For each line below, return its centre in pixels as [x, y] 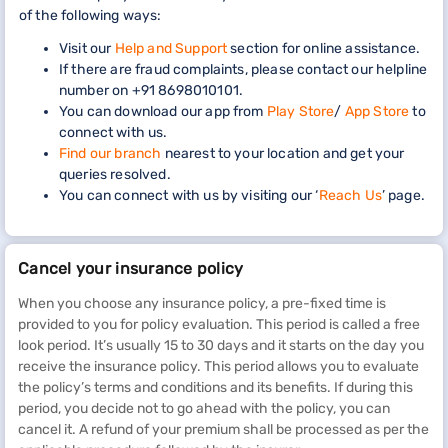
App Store [377, 111]
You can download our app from [163, 111]
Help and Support [171, 48]
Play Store [300, 111]
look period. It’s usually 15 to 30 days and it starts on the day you [221, 345]
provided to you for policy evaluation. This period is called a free [219, 324]
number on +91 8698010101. [151, 90]
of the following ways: [90, 15]
